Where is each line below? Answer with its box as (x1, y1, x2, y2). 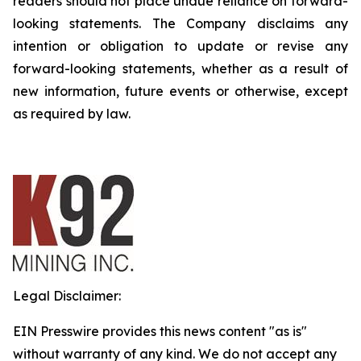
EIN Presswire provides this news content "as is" (13, 323, 307, 339)
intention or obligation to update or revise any (13, 38, 348, 54)
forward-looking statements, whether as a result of (13, 60, 348, 77)
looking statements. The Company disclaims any (13, 15, 348, 31)
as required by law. (13, 106, 131, 122)
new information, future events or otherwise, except (13, 83, 348, 99)
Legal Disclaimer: (13, 288, 121, 304)
